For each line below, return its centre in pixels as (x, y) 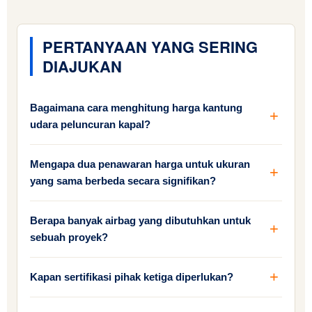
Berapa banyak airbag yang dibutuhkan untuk (140, 221)
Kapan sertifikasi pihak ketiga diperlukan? (132, 277)
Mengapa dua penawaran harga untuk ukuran (140, 164)
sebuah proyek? (69, 237)
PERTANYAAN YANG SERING (150, 47)
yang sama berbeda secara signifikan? (123, 181)
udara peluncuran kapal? (90, 125)
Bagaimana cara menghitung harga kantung (136, 108)
